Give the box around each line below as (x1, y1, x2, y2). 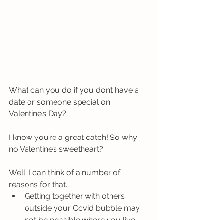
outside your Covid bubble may (25, 203, 142, 213)
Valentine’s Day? (9, 109, 66, 118)
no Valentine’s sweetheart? (9, 144, 105, 154)
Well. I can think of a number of (9, 167, 122, 177)
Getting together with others (25, 191, 127, 201)
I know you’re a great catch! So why (9, 132, 139, 142)
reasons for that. (9, 179, 69, 189)
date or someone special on (9, 97, 112, 107)
